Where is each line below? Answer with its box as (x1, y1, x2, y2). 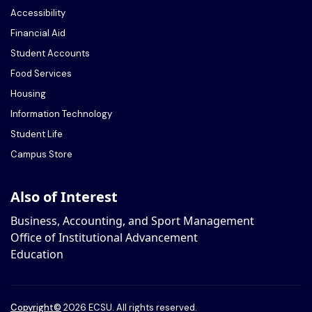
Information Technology (10, 107, 112, 120)
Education (10, 246, 63, 262)
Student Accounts (10, 47, 90, 59)
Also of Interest (10, 187, 118, 206)
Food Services (10, 67, 72, 79)
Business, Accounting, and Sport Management (10, 212, 254, 228)
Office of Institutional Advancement (10, 229, 198, 245)
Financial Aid (10, 26, 65, 39)
